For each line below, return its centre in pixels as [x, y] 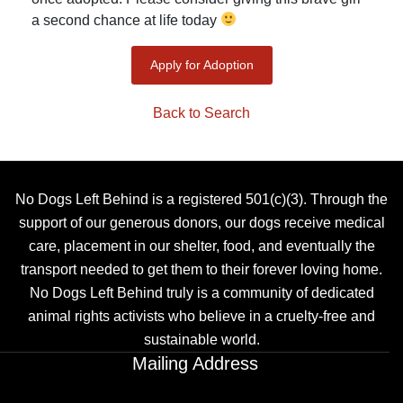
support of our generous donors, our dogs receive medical [201, 222]
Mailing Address [195, 363]
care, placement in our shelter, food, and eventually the [201, 246]
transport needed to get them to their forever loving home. [201, 269]
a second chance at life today [126, 20]
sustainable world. [201, 339]
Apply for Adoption [201, 64]
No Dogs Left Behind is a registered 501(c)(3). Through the [201, 199]
